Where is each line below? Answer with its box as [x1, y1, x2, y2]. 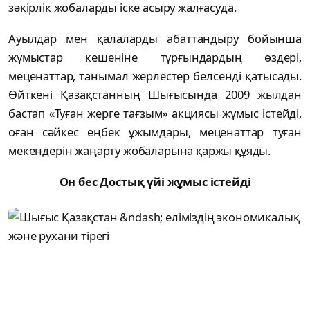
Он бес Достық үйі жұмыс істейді [59, 173, 251, 190]
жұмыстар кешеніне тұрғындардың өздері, [8, 48, 302, 65]
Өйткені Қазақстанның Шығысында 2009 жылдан [8, 86, 302, 102]
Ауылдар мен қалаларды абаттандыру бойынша [8, 30, 302, 46]
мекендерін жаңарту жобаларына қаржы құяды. [8, 142, 273, 158]
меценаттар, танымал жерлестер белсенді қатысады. [8, 67, 302, 84]
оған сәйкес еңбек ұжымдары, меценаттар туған [8, 123, 302, 140]
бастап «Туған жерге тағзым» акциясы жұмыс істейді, [8, 104, 302, 121]
